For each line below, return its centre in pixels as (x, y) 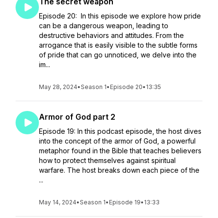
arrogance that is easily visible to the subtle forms (118, 45)
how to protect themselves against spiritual (107, 160)
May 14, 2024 (58, 202)
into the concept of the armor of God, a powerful (117, 141)
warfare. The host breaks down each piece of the (119, 170)
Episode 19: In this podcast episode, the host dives (120, 131)
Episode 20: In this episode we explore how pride (120, 16)
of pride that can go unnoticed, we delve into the (118, 55)
